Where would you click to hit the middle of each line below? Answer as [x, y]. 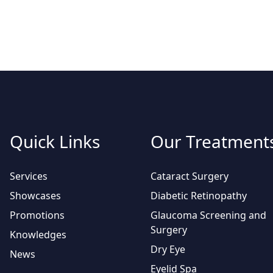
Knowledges [38, 234]
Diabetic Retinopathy [199, 195]
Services [29, 176]
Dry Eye [168, 249]
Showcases [35, 195]
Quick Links [55, 141]
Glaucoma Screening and [208, 215]
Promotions [37, 215]
